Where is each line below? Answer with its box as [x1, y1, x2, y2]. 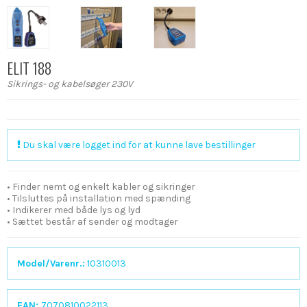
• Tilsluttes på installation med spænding [7, 192, 191, 204]
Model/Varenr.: [17, 257, 85, 269]
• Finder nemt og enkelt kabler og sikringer [7, 180, 195, 193]
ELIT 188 [7, 56, 51, 79]
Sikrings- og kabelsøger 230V [7, 77, 133, 90]
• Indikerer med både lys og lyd [7, 204, 140, 216]
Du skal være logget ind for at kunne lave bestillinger [21, 138, 256, 151]
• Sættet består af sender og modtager [7, 215, 178, 228]
